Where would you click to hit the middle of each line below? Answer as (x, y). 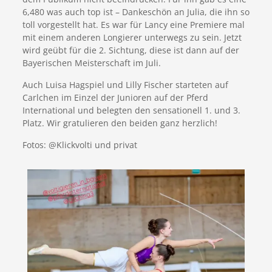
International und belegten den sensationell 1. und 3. (131, 110)
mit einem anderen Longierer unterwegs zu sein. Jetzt (132, 38)
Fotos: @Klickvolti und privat (80, 145)
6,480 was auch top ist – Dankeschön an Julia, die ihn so (136, 12)
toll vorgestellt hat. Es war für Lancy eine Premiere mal (133, 25)
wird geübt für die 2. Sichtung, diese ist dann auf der (131, 50)
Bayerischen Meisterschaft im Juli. (91, 63)
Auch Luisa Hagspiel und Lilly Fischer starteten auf (125, 85)
